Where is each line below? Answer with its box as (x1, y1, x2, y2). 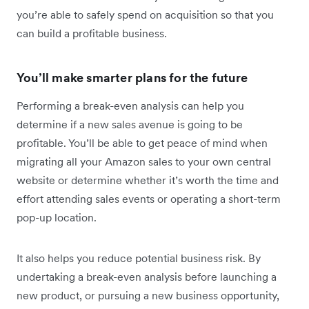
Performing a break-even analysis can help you (17, 98, 244, 112)
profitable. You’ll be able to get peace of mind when (17, 135, 268, 150)
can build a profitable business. (17, 26, 167, 40)
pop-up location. (17, 210, 97, 224)
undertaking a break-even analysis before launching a (17, 269, 277, 283)
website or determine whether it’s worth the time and (17, 172, 279, 187)
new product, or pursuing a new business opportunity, (17, 288, 279, 302)
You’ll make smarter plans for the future (17, 69, 248, 86)
